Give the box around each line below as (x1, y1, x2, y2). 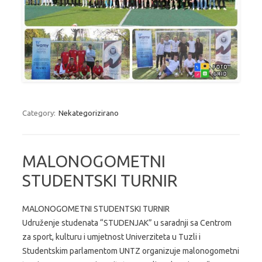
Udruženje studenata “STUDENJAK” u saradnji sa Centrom (22, 218, 232, 227)
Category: (22, 108, 57, 117)
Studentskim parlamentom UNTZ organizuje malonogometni (22, 246, 239, 256)
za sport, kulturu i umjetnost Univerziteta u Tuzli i (22, 232, 201, 242)
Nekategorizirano (58, 108, 119, 117)
